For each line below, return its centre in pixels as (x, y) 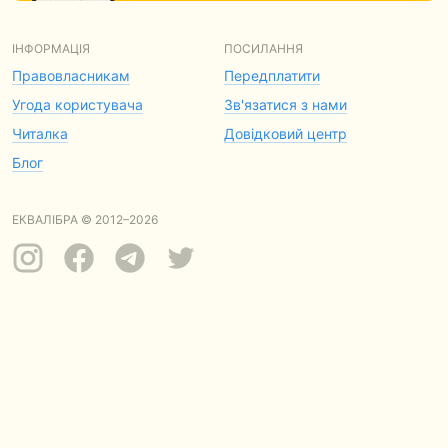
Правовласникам (71, 75)
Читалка (40, 133)
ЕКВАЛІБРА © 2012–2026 (85, 219)
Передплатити (272, 75)
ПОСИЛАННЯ (263, 48)
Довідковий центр (285, 133)
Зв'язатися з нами (285, 104)
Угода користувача (77, 104)
